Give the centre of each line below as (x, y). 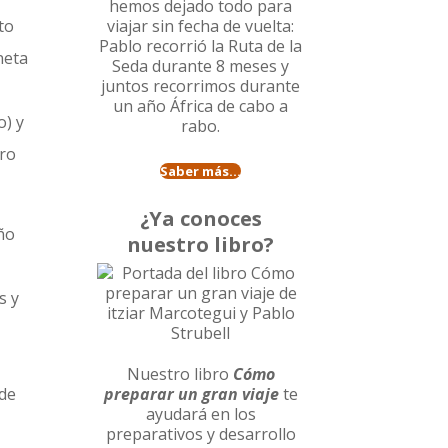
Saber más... (201, 171)
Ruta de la (265, 46)
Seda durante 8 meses (195, 66)
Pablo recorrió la (164, 46)
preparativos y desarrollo (200, 434)
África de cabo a (229, 106)
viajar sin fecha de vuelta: (201, 26)
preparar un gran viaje (191, 394)
